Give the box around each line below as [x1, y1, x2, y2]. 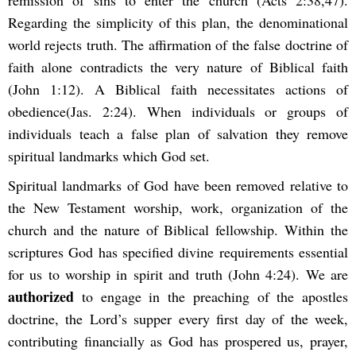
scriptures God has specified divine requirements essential [8, 242, 348, 261]
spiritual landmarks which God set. [8, 145, 210, 165]
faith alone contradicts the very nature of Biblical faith [8, 56, 348, 76]
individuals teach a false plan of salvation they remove [8, 123, 348, 143]
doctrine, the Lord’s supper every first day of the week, [8, 308, 348, 328]
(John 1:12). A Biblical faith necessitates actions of [8, 79, 348, 99]
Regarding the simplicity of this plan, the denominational [8, 12, 348, 32]
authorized [8, 285, 74, 307]
